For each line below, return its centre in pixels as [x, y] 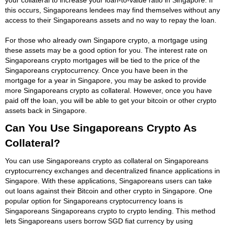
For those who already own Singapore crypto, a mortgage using [106, 40]
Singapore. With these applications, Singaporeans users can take [108, 181]
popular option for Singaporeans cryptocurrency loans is [94, 201]
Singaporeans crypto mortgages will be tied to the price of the [102, 60]
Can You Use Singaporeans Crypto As [101, 128]
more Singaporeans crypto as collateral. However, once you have [108, 90]
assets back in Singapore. [46, 110]
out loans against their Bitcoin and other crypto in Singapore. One [109, 191]
